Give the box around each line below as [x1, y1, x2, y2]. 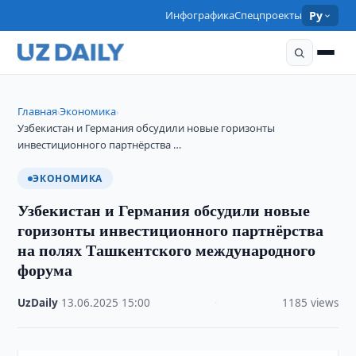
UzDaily [17, 296, 59, 310]
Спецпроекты [234, 8, 303, 22]
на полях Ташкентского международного [17, 238, 316, 261]
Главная [17, 104, 58, 118]
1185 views [281, 296, 339, 310]
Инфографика [165, 8, 235, 22]
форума [17, 258, 73, 281]
